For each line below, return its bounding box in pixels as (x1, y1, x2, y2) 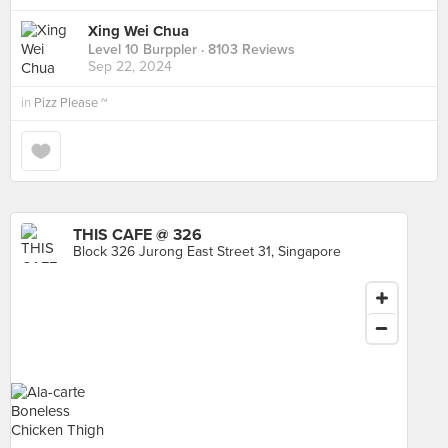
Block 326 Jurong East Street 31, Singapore (73, 243, 341, 260)
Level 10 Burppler (88, 41, 197, 59)
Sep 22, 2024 (88, 58, 172, 76)
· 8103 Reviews (197, 41, 295, 59)
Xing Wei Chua (88, 22, 189, 41)
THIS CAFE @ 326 (73, 225, 202, 245)
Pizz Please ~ (34, 95, 108, 111)
